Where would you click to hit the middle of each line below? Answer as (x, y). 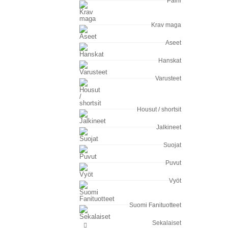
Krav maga (166, 25)
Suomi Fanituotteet (155, 205)
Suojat (172, 145)
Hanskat (170, 61)
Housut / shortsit (159, 109)
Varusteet (168, 78)
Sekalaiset (167, 223)
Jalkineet (169, 127)
